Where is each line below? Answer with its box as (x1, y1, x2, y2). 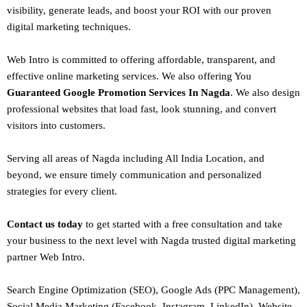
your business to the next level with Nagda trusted (7, 235, 223, 247)
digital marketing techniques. (7, 21, 131, 33)
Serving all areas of (7, 153, 92, 164)
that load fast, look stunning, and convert (98, 103, 276, 115)
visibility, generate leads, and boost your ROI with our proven (7, 5, 271, 16)
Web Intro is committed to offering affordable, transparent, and (7, 54, 275, 66)
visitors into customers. (7, 120, 106, 132)
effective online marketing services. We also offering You (7, 71, 251, 82)
